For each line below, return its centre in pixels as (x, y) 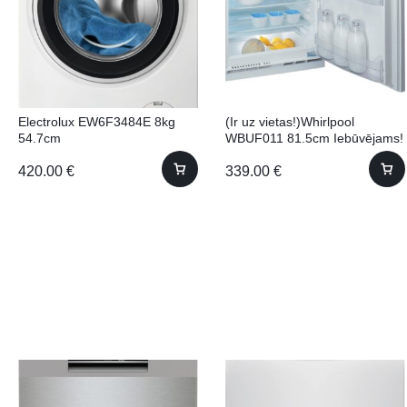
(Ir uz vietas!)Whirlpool (290, 122)
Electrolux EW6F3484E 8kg (97, 122)
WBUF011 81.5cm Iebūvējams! (314, 138)
